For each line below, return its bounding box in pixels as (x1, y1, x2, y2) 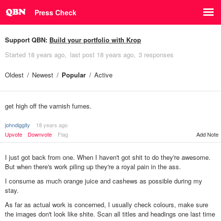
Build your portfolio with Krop (49, 35, 141, 44)
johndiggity (5, 121, 30, 129)
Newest (32, 70, 53, 79)
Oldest (5, 70, 24, 79)
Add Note (196, 130, 219, 138)
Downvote (28, 130, 52, 138)
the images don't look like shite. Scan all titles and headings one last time (5, 209, 215, 219)
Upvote (5, 130, 22, 138)
